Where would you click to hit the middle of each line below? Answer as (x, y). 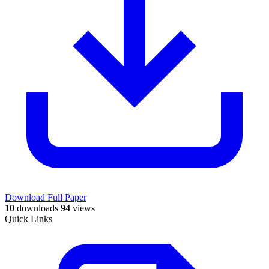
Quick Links (29, 219)
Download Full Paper (46, 197)
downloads (36, 208)
